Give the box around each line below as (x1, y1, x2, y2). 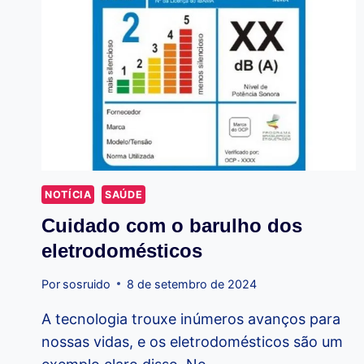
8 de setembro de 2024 (127, 276, 258, 291)
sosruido (63, 276, 111, 291)
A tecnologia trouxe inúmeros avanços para (41, 310, 340, 327)
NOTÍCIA (45, 188, 92, 201)
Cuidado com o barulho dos (41, 214, 302, 236)
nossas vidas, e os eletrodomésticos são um (41, 332, 343, 350)
